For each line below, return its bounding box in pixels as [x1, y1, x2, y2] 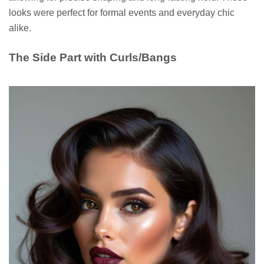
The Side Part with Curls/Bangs [9, 51, 177, 64]
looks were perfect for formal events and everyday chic [9, 7, 235, 18]
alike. [9, 22, 31, 33]
